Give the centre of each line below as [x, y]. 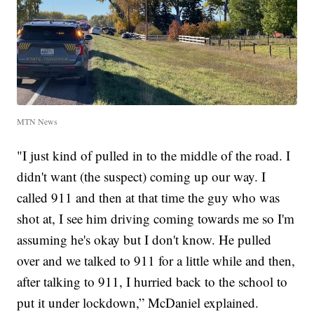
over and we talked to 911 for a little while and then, [156, 260]
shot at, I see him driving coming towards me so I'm [156, 218]
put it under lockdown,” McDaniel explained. [138, 302]
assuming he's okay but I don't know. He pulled [144, 239]
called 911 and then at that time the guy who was [149, 197]
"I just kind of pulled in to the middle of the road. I [154, 155]
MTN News [37, 121]
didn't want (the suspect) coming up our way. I [142, 176]
